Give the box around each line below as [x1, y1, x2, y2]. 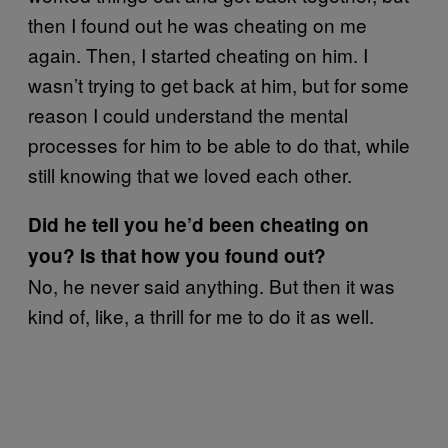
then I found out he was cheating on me [28, 10, 367, 38]
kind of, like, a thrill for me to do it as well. [28, 301, 374, 329]
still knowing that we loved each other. [28, 160, 352, 188]
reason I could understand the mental [28, 100, 348, 128]
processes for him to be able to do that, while [28, 130, 410, 158]
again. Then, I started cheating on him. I [28, 40, 368, 68]
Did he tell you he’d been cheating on [28, 210, 369, 238]
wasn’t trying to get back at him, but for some [28, 70, 409, 98]
